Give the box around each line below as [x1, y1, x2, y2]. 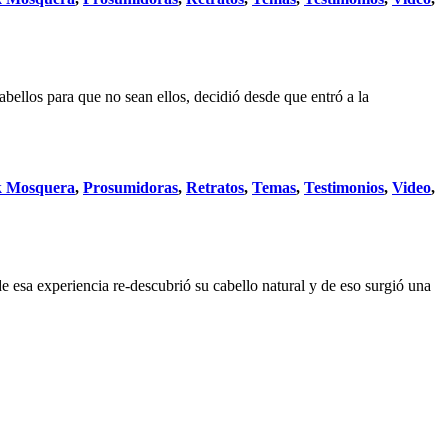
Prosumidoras [83, 179, 178, 197]
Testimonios [304, 179, 384, 197]
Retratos [186, 179, 244, 197]
